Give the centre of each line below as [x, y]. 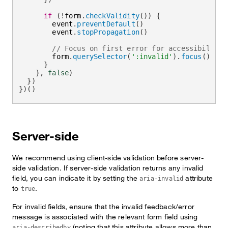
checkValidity [112, 16]
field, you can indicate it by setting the [76, 178]
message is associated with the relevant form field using [105, 217]
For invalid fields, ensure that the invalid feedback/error [103, 206]
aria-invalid [162, 179]
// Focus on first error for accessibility [137, 48]
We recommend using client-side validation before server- [108, 158]
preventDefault [106, 24]
